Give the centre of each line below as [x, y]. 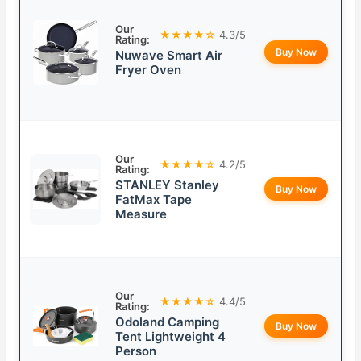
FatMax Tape [154, 200]
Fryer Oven [148, 70]
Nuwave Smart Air [169, 56]
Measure [141, 214]
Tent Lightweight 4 [170, 337]
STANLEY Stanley [167, 185]
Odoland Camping [167, 322]
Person [136, 351]
